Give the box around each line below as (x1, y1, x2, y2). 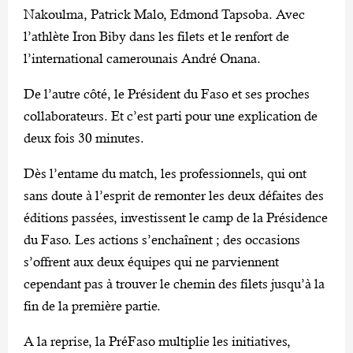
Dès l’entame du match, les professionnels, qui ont (24, 165, 307, 182)
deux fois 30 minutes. (24, 130, 144, 147)
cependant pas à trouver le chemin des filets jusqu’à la (24, 276, 325, 292)
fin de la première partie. (24, 298, 161, 314)
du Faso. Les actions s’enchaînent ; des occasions (24, 232, 300, 248)
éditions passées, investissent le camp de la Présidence (24, 210, 328, 226)
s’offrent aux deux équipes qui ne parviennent (24, 254, 279, 270)
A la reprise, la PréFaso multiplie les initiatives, (24, 333, 291, 350)
